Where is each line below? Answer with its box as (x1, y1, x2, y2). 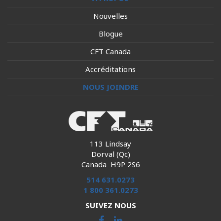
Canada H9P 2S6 (81, 159, 140, 169)
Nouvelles (93, 11, 128, 21)
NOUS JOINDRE (82, 82, 139, 92)
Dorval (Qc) (91, 149, 130, 159)
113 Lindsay (90, 139, 131, 148)
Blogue (98, 29, 123, 38)
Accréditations (85, 64, 136, 74)
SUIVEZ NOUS (85, 200, 136, 210)
